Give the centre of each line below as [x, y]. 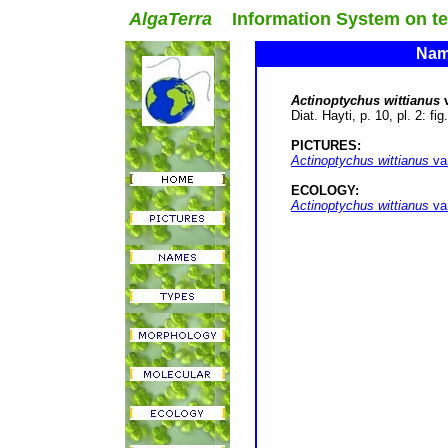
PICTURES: [326, 145]
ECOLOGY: [325, 190]
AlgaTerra [170, 19]
